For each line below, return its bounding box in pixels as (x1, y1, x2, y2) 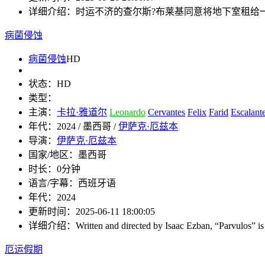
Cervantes (148, 107, 185, 118)
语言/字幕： (28, 178, 78, 189)
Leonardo (109, 107, 146, 118)
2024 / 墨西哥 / (57, 121, 118, 132)
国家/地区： (28, 150, 78, 160)
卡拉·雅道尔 (57, 107, 107, 118)
